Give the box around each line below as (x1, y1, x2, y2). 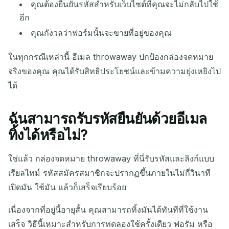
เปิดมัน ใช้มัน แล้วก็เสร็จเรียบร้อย (8, 182, 126, 193)
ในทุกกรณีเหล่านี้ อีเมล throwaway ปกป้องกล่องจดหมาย (8, 52, 213, 62)
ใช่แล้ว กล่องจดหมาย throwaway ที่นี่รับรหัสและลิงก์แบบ (8, 153, 214, 164)
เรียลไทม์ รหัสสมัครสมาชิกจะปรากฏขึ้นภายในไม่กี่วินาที (8, 168, 211, 178)
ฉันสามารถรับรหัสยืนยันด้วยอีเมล (8, 110, 207, 128)
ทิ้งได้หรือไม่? (8, 126, 88, 144)
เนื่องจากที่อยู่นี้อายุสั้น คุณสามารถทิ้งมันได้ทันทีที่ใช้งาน (8, 204, 208, 215)
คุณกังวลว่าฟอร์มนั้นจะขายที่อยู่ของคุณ (31, 28, 172, 38)
